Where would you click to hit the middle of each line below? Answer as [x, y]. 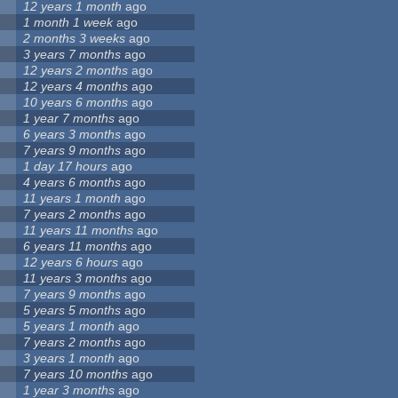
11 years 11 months [79, 231]
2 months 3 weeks [75, 39]
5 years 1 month [69, 326]
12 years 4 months [76, 87]
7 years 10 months [76, 374]
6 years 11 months [76, 247]
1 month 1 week [68, 23]
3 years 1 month [69, 358]
